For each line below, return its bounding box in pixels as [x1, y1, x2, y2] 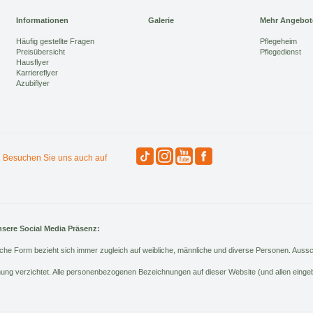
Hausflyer [16, 58, 49, 67]
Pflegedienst [260, 48, 301, 57]
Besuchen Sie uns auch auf [3, 153, 107, 163]
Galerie [148, 16, 174, 25]
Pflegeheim [260, 37, 297, 46]
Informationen [16, 16, 68, 25]
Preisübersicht [16, 48, 65, 57]
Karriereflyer [16, 68, 58, 78]
